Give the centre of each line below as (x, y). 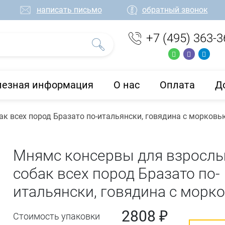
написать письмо (69, 10)
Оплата (177, 85)
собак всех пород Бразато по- (117, 173)
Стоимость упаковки (57, 216)
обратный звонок (175, 10)
